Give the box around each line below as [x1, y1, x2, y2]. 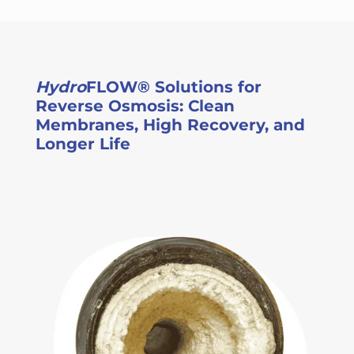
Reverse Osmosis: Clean [35, 96, 235, 116]
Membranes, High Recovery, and [35, 115, 305, 135]
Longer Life [35, 134, 130, 154]
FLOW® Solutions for [85, 77, 262, 97]
